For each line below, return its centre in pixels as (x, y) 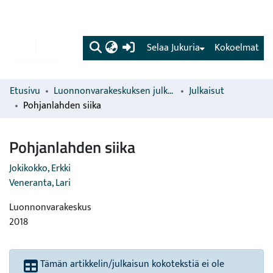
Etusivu (25, 91)
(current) (154, 47)
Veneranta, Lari (40, 183)
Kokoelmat (237, 48)
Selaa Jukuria (173, 48)
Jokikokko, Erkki (40, 168)
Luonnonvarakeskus (50, 207)
